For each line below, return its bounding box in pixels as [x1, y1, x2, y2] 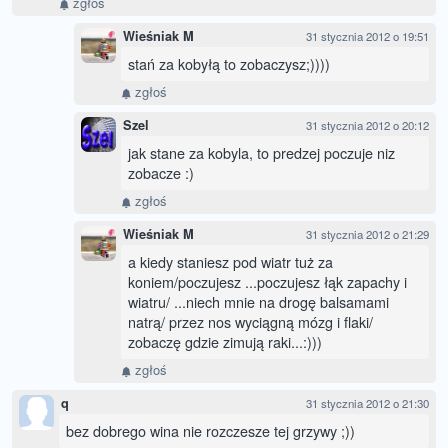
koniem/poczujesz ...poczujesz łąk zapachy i [128, 271, 407, 293]
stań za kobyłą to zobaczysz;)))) [128, 53, 330, 75]
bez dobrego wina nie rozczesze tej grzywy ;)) [66, 420, 355, 442]
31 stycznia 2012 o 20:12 [306, 117, 429, 134]
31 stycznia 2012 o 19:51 [306, 28, 429, 45]
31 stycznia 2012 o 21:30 [306, 395, 429, 412]
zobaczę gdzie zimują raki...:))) [128, 331, 322, 353]
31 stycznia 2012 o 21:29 [306, 226, 429, 243]
